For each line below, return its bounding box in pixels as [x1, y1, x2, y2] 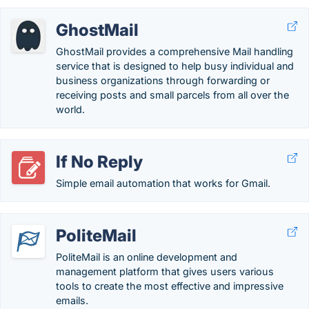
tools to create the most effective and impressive [56, 280, 283, 292]
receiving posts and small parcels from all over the [56, 89, 289, 101]
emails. [56, 295, 88, 306]
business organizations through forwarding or [56, 74, 270, 86]
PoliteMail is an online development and [56, 251, 237, 263]
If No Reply [56, 152, 143, 172]
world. [56, 103, 85, 115]
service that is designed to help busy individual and [56, 60, 294, 72]
